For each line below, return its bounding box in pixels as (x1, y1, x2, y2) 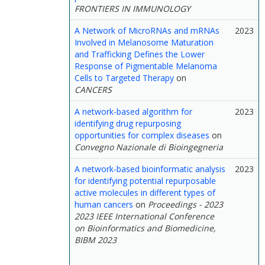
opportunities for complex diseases (75, 130, 209, 141)
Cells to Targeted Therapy (75, 72, 174, 83)
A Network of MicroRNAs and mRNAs (75, 25, 219, 36)
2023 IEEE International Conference (75, 211, 214, 222)
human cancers (75, 199, 133, 210)
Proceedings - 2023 (148, 199, 223, 210)
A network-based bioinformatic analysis (75, 163, 225, 174)
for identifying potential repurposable (75, 175, 216, 186)
